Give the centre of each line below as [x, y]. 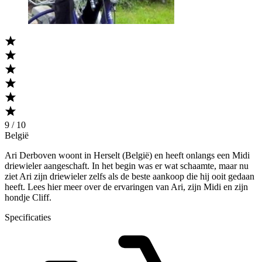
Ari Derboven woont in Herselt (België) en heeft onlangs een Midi [127, 155]
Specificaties [28, 217]
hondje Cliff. [28, 197]
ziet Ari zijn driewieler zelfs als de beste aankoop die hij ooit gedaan [130, 176]
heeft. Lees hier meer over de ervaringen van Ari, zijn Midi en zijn [126, 187]
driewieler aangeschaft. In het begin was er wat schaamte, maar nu [127, 166]
